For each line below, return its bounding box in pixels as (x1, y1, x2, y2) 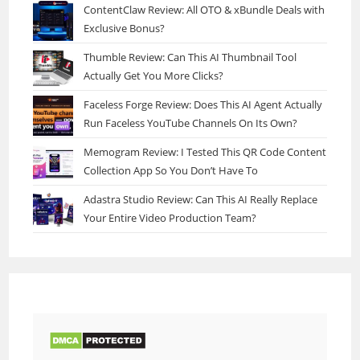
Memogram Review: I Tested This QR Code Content (84, 144, 327, 159)
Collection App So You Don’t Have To (84, 162, 259, 178)
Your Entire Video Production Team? (84, 210, 257, 225)
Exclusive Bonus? (84, 20, 166, 35)
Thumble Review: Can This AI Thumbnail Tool (84, 49, 297, 64)
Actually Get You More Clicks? (84, 67, 224, 83)
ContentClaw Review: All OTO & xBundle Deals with (84, 2, 325, 17)
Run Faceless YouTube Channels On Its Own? (84, 115, 298, 130)
